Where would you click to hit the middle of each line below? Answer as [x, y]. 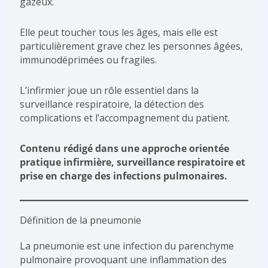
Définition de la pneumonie [80, 220]
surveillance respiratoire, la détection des [112, 104]
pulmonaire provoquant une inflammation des [123, 260]
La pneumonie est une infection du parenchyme [127, 246]
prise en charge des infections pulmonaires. [123, 176]
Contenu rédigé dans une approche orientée [124, 149]
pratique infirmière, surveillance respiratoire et [132, 162]
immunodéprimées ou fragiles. [88, 60]
